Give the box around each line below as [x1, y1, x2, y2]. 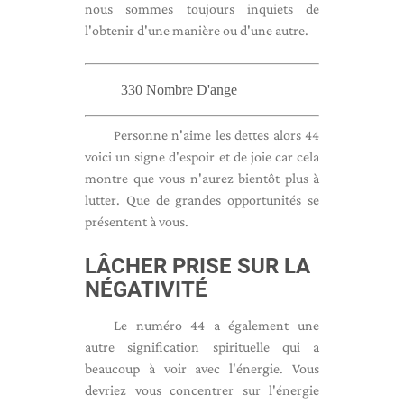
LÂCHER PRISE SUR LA [85, 253, 310, 279]
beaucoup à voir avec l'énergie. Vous [85, 361, 319, 376]
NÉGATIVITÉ [85, 277, 207, 302]
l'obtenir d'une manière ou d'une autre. [85, 23, 308, 38]
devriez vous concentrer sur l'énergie [85, 382, 319, 398]
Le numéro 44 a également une [114, 317, 319, 333]
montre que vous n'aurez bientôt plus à [85, 170, 319, 186]
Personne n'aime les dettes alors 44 [114, 127, 319, 142]
